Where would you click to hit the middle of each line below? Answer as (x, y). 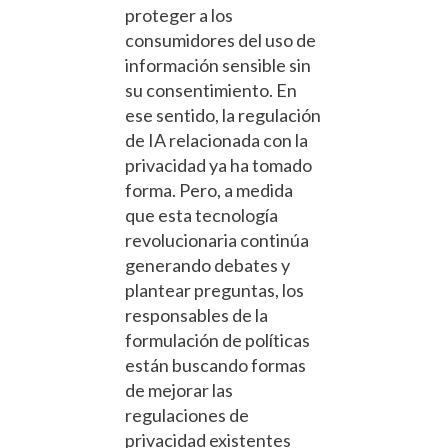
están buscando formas (215, 365)
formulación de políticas (217, 340)
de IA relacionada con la (216, 140)
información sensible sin (218, 65)
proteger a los (179, 15)
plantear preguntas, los (214, 290)
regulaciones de (187, 415)
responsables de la (196, 315)
